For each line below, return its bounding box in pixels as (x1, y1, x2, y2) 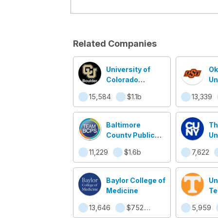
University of (106, 65, 150, 73)
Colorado (106, 75, 138, 84)
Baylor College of (106, 176, 165, 184)
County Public (106, 131, 155, 139)
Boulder (106, 86, 133, 94)
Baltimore (106, 121, 141, 129)
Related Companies (73, 38, 157, 49)
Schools (106, 141, 135, 149)
